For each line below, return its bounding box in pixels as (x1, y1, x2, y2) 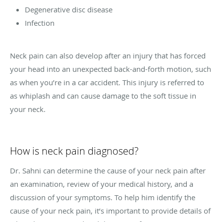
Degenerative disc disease (25, 4, 112, 15)
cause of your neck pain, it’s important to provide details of (10, 206, 211, 216)
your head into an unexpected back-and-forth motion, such (10, 64, 211, 74)
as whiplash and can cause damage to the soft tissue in (10, 91, 196, 101)
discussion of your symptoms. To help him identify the (10, 192, 195, 203)
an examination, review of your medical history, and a (10, 179, 193, 189)
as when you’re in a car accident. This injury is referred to (10, 77, 204, 88)
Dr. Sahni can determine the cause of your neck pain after (10, 166, 206, 176)
